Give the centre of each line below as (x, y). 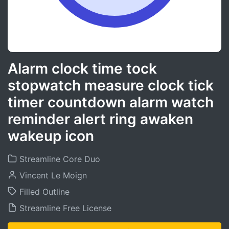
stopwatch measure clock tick (111, 85)
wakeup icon (51, 136)
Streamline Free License (64, 208)
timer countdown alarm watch (111, 102)
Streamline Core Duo (59, 159)
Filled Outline (43, 192)
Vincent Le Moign (52, 175)
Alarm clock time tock (82, 68)
